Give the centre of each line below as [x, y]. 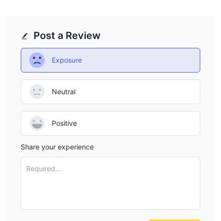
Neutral [64, 92]
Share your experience [57, 147]
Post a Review [67, 35]
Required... [44, 168]
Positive [64, 123]
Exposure [67, 60]
